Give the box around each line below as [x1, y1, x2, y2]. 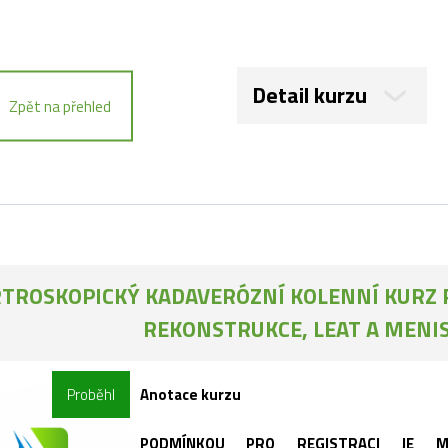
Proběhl [66, 383, 115, 406]
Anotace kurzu [139, 383, 241, 406]
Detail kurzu [252, 78, 367, 112]
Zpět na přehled [9, 94, 111, 117]
